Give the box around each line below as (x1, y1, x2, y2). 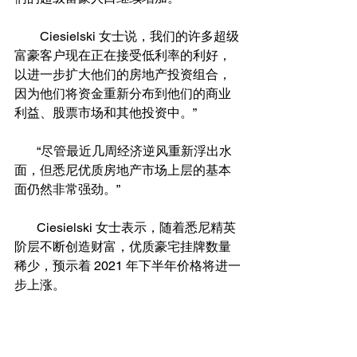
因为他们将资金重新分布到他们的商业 (14, 85, 231, 101)
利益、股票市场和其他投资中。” (14, 104, 197, 120)
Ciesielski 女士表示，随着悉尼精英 (14, 219, 37, 235)
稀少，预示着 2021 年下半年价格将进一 (14, 257, 241, 273)
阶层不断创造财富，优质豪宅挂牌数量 (14, 238, 231, 254)
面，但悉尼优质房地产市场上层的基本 (14, 162, 231, 178)
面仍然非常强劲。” (14, 181, 120, 197)
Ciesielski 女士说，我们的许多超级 (14, 28, 40, 44)
